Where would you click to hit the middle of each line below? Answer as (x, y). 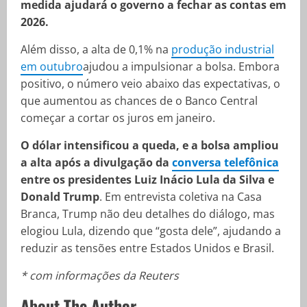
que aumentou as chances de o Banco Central (139, 101)
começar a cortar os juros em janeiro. (118, 118)
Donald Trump (60, 197)
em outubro (52, 66)
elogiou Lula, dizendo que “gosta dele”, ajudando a (151, 231)
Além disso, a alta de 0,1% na (96, 49)
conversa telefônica (225, 162)
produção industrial (223, 49)
